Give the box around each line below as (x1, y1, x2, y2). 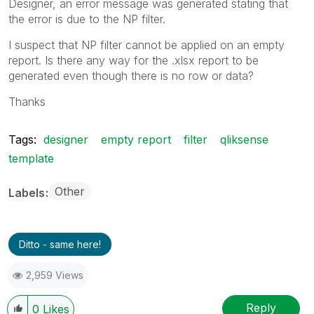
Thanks (8, 94, 46, 109)
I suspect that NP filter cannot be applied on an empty (8, 37, 285, 52)
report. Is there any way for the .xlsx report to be (8, 53, 259, 67)
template (8, 151, 54, 165)
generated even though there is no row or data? (8, 68, 254, 83)
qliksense (220, 132, 268, 146)
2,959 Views (26, 268, 83, 281)
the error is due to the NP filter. (8, 11, 165, 26)
